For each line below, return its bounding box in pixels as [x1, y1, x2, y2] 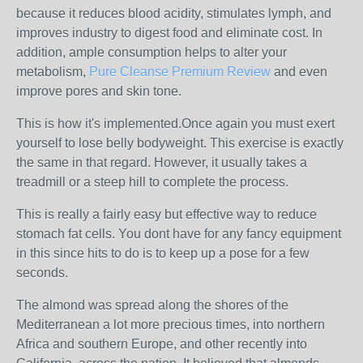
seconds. [16, 266, 68, 280]
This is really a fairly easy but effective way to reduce [16, 207, 317, 221]
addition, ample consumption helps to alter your [16, 45, 287, 59]
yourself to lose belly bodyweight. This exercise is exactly [16, 136, 344, 150]
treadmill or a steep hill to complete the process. [16, 175, 288, 189]
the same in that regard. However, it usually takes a [16, 156, 307, 169]
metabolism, [16, 65, 89, 79]
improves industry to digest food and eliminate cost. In [16, 26, 322, 40]
